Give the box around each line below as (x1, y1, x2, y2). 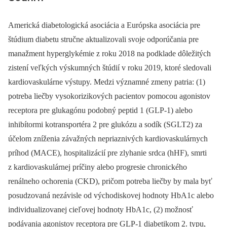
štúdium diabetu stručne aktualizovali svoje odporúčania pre (8, 35, 199, 44)
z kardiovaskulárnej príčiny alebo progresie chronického (8, 163, 187, 172)
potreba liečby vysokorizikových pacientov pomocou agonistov (8, 92, 210, 101)
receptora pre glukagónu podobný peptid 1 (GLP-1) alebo (8, 106, 193, 115)
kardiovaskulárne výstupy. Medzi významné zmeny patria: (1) (8, 78, 205, 87)
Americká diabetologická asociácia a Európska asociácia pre (8, 21, 200, 30)
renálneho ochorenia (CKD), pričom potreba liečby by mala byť (8, 177, 212, 186)
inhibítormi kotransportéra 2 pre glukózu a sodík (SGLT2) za (8, 120, 202, 129)
